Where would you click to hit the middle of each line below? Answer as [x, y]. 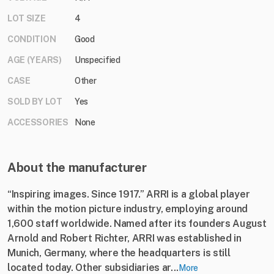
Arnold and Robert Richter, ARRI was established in [124, 239]
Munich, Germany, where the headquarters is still [119, 253]
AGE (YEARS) [35, 60]
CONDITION [32, 39]
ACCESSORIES [38, 123]
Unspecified [98, 60]
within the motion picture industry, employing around [128, 209]
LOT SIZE [27, 19]
